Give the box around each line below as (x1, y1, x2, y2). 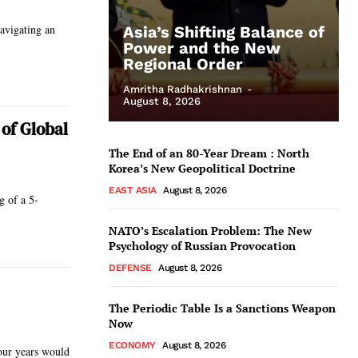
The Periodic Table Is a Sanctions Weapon (109, 300, 336, 316)
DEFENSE (109, 262, 152, 273)
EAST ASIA (109, 185, 157, 196)
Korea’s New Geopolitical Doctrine (109, 161, 296, 176)
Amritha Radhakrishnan (123, 83, 242, 95)
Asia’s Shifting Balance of (123, 22, 324, 42)
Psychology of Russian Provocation (109, 238, 296, 253)
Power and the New (123, 38, 280, 58)
